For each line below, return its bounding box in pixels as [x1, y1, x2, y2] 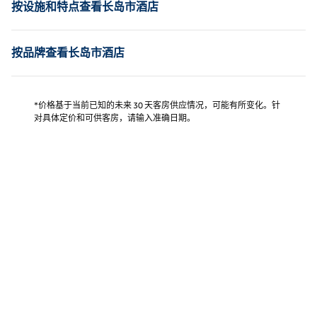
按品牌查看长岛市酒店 [11, 45, 125, 59]
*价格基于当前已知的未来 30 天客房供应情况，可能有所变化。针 [34, 100, 280, 110]
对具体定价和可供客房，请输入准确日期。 [34, 113, 195, 123]
